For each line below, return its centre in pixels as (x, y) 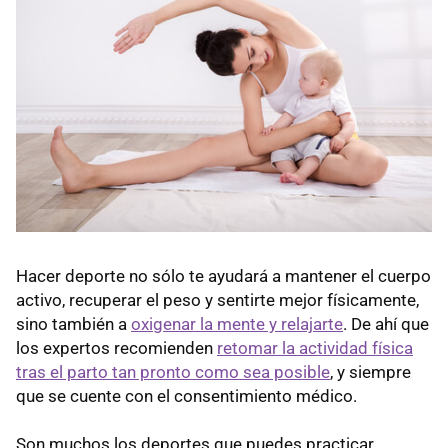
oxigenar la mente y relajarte (237, 324)
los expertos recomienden (116, 348)
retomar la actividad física (315, 348)
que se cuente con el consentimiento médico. (186, 396)
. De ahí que (386, 324)
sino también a (73, 324)
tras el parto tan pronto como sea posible (173, 372)
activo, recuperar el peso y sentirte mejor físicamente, (217, 300)
